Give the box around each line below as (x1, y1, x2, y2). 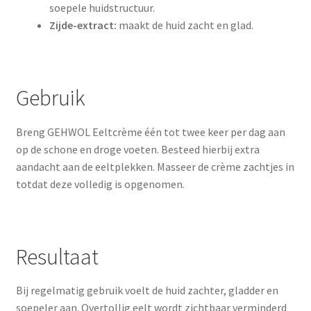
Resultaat (15, 242, 99, 271)
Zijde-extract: (49, 17, 117, 32)
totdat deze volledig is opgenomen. (15, 176, 185, 191)
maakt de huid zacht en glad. (116, 17, 253, 32)
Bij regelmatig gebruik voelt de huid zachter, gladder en (15, 283, 278, 298)
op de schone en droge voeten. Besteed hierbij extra (15, 142, 260, 156)
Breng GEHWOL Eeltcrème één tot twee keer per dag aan (15, 124, 285, 139)
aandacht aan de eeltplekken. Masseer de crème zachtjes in (15, 159, 294, 174)
